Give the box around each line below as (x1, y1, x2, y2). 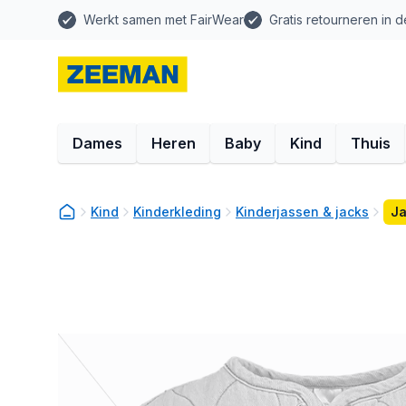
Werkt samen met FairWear (83, 12, 244, 27)
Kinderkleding (133, 204, 221, 219)
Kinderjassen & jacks (236, 204, 369, 219)
